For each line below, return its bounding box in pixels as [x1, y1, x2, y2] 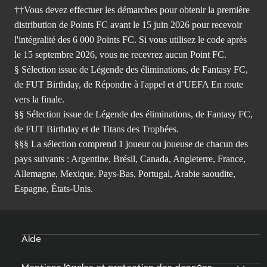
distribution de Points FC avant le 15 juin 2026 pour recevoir [14, 19, 242, 30]
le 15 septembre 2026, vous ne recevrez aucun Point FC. [14, 49, 226, 60]
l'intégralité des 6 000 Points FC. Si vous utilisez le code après [14, 34, 247, 45]
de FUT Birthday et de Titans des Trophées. [14, 123, 179, 134]
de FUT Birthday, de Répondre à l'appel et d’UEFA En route [14, 79, 243, 89]
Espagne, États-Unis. [14, 183, 93, 194]
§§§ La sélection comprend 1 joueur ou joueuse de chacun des [14, 138, 248, 149]
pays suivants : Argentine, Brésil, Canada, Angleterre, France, [14, 153, 246, 164]
